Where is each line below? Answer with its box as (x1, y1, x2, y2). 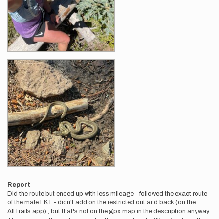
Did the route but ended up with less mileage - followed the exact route (7, 190, 207, 197)
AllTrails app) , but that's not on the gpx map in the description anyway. (7, 208, 210, 215)
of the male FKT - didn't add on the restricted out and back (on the (7, 199, 196, 206)
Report (7, 181, 30, 188)
